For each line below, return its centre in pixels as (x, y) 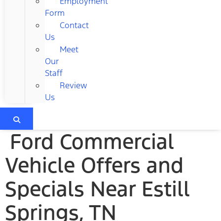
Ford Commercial (92, 141)
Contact (74, 25)
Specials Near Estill (97, 189)
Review (74, 85)
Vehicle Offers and (94, 165)
